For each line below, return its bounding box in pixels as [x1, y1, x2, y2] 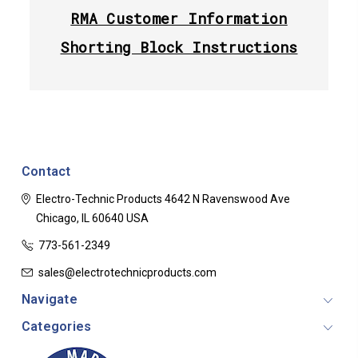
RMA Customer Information [70, 8, 288, 28]
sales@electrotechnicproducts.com [38, 265, 217, 279]
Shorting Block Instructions [60, 37, 298, 57]
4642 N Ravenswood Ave [161, 192, 290, 205]
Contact [21, 163, 71, 179]
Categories [21, 318, 92, 334]
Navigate [21, 291, 78, 307]
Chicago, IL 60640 [35, 211, 124, 225]
